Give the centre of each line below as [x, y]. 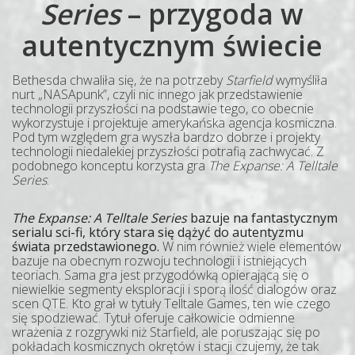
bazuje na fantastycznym [262, 218]
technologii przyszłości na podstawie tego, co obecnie [163, 109]
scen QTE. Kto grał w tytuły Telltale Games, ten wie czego [171, 304]
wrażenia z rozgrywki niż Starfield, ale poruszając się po [166, 332]
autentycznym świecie [172, 46]
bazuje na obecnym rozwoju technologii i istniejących [159, 261]
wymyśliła [300, 80]
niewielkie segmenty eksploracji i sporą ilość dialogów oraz [174, 290]
